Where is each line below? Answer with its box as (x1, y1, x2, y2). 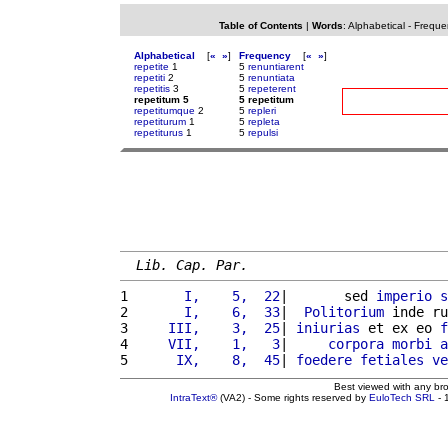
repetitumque (134, 105, 195, 116)
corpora (328, 335, 384, 352)
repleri (248, 105, 276, 116)
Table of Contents (218, 20, 303, 31)
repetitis (134, 83, 170, 94)
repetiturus (134, 127, 183, 138)
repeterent (248, 83, 296, 94)
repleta (248, 116, 280, 127)
